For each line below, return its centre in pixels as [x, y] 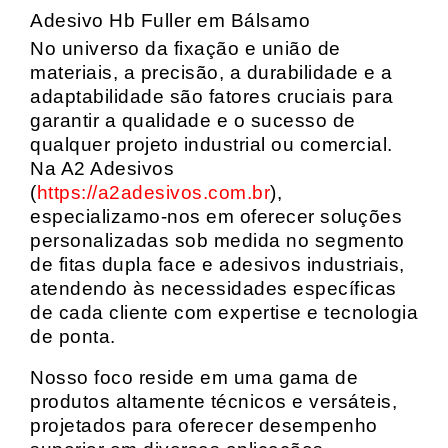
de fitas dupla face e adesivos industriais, [217, 264]
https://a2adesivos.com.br [153, 192]
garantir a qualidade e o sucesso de [193, 120]
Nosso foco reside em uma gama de [194, 377]
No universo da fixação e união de [185, 48]
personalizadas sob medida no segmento [217, 240]
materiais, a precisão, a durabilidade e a [211, 72]
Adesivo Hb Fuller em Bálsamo [170, 20]
